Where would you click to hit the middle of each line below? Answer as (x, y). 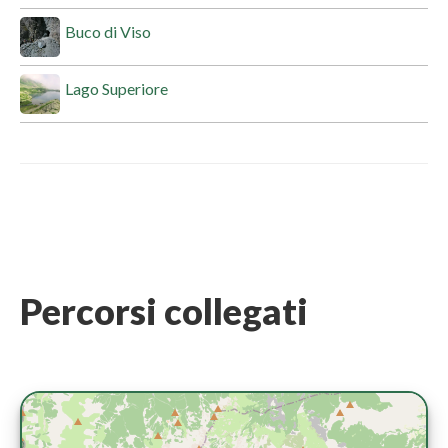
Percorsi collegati (164, 310)
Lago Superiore (116, 88)
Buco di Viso (108, 31)
